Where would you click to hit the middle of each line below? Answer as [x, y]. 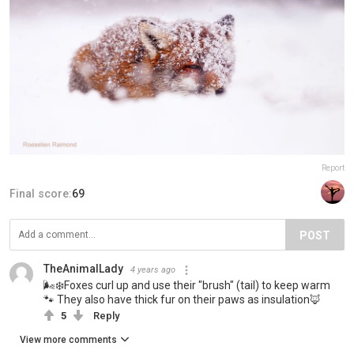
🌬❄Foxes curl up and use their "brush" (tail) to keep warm [187, 286]
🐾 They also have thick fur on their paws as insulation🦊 [182, 300]
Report [333, 168]
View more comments [68, 340]
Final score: [41, 194]
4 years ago [153, 270]
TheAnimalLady [83, 269]
